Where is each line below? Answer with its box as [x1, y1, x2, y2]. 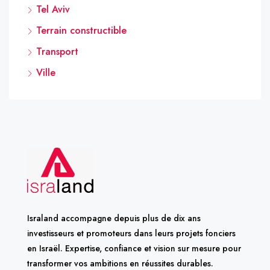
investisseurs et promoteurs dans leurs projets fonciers [27, 227, 236, 239]
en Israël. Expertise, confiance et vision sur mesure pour [27, 242, 241, 254]
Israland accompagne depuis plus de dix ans [27, 212, 201, 224]
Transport [36, 44, 78, 58]
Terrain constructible [36, 23, 127, 37]
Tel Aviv [36, 2, 70, 16]
